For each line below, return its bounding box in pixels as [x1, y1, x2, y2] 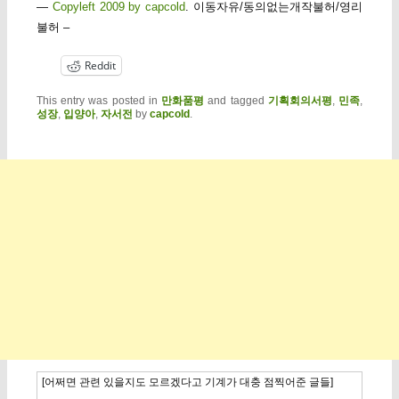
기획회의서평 [268, 94, 333, 108]
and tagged [204, 94, 269, 108]
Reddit [84, 58, 116, 74]
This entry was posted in [36, 94, 162, 108]
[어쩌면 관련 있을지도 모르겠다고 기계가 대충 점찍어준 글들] [41, 375, 333, 388]
